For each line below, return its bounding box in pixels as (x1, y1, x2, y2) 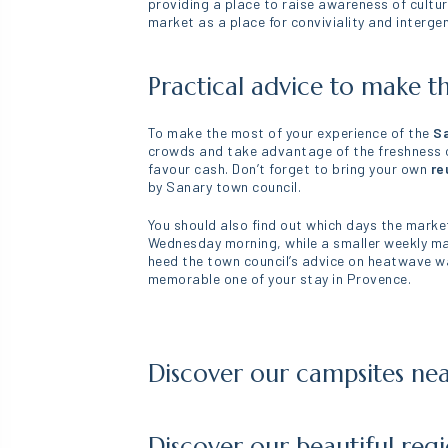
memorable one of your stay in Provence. (147, 270, 412, 287)
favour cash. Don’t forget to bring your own (147, 160, 428, 177)
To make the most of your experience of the (147, 124, 430, 141)
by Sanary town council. (147, 178, 302, 195)
